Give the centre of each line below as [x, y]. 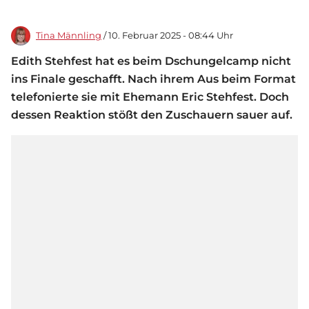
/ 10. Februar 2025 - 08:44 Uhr [167, 36]
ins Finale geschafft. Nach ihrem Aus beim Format [153, 79]
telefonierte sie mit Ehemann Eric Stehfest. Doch [150, 97]
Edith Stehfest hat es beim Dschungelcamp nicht [151, 61]
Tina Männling [69, 36]
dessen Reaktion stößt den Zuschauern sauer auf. [153, 115]
